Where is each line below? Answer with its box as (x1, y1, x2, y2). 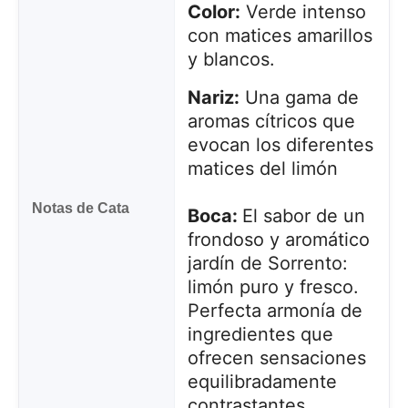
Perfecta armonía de (187, 299, 362, 321)
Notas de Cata (32, 200, 129, 216)
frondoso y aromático (187, 228, 370, 250)
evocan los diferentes (187, 133, 373, 156)
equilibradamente (187, 370, 337, 393)
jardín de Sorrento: (187, 251, 348, 274)
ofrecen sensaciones (187, 346, 366, 369)
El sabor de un (241, 204, 365, 227)
